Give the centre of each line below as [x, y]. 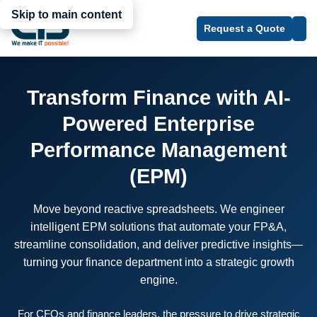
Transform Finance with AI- [158, 98]
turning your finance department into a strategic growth [158, 262]
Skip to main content [67, 15]
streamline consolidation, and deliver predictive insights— [158, 244]
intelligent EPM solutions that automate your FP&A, [158, 227]
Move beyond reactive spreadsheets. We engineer [158, 209]
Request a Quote [244, 28]
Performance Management [158, 150]
